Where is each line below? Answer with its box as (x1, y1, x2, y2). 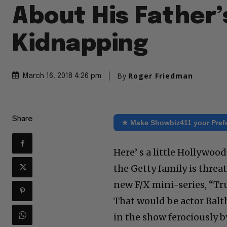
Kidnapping (12, 32, 148, 57)
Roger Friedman (128, 71, 193, 81)
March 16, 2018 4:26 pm (23, 72, 101, 80)
